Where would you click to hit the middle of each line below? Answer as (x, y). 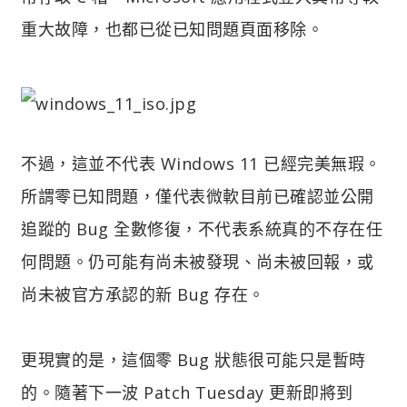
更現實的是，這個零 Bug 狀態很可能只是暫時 (194, 359)
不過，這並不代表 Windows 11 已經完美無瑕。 (201, 163)
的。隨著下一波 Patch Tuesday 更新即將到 (187, 392)
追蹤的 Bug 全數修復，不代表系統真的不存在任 (202, 228)
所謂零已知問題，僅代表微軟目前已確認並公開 (198, 196)
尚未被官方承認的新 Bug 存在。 (143, 294)
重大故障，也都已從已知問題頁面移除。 (172, 29)
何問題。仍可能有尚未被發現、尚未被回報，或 (198, 261)
